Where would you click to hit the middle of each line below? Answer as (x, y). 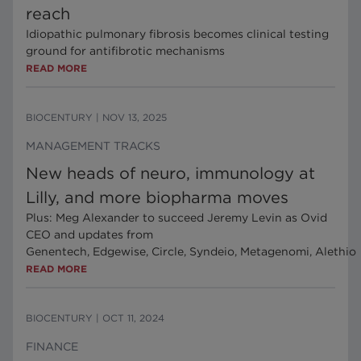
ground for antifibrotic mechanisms (125, 51)
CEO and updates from (89, 234)
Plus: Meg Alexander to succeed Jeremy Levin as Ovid (176, 218)
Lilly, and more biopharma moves (157, 197)
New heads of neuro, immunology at (170, 173)
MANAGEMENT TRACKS (93, 146)
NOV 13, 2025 (135, 117)
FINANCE (52, 346)
